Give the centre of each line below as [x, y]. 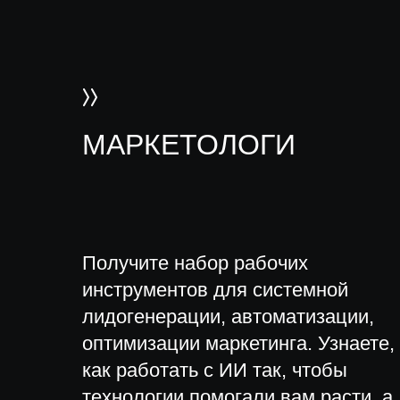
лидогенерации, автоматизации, [228, 317]
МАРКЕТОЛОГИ [189, 145]
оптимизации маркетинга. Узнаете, [238, 343]
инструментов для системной [215, 290]
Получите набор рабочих [195, 263]
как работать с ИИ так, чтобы [215, 370]
